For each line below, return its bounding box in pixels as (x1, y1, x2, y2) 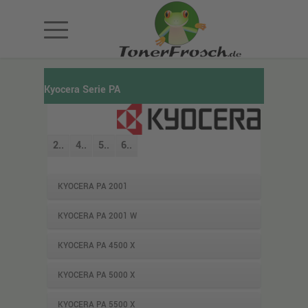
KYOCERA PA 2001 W (58, 210, 137, 222)
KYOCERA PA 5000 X (58, 269, 135, 281)
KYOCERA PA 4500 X (58, 240, 135, 252)
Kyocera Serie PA (44, 82, 120, 97)
